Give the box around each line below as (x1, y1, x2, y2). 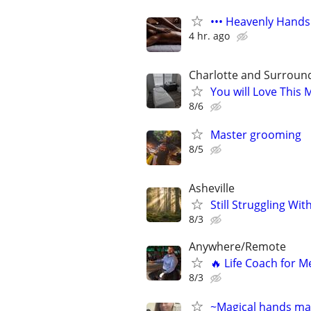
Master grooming (210, 126, 301, 142)
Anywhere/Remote (189, 239, 286, 255)
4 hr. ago (189, 28, 230, 42)
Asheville (189, 180, 235, 196)
